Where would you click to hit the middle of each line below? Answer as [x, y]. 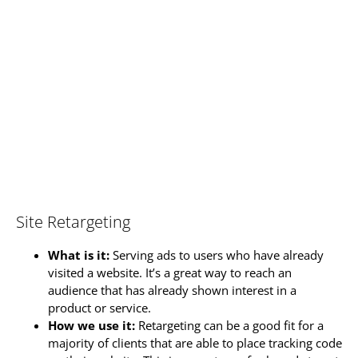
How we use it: [91, 326]
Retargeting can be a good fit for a [229, 326]
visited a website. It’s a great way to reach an [170, 273]
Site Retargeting [73, 222]
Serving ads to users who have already [217, 255]
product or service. [99, 308]
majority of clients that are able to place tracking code [195, 343]
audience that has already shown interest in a [172, 290]
